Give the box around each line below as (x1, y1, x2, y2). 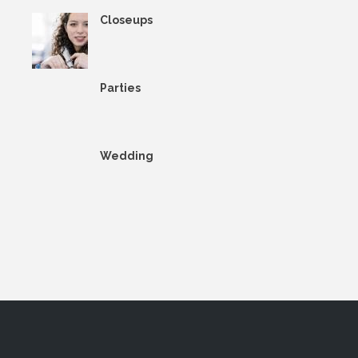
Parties (100, 81, 141, 94)
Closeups (100, 13, 153, 26)
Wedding (100, 149, 153, 162)
